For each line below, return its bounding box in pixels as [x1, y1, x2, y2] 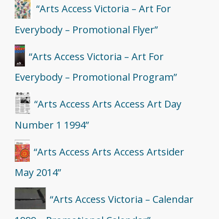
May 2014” [15, 166, 61, 179]
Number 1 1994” [15, 118, 89, 131]
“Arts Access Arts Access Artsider [33, 145, 184, 158]
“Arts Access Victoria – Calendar [49, 193, 194, 206]
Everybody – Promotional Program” [15, 70, 177, 84]
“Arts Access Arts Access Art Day [34, 97, 182, 111]
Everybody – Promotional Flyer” [15, 22, 158, 36]
